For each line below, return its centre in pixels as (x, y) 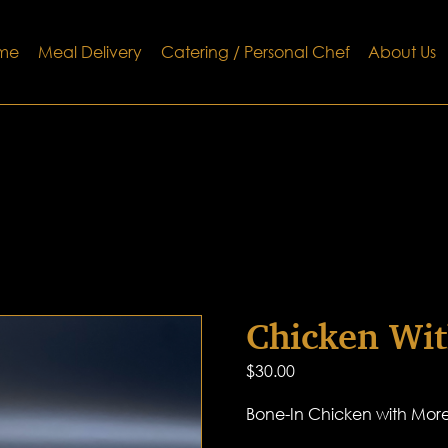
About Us (402, 52)
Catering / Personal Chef (255, 52)
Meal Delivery (89, 52)
